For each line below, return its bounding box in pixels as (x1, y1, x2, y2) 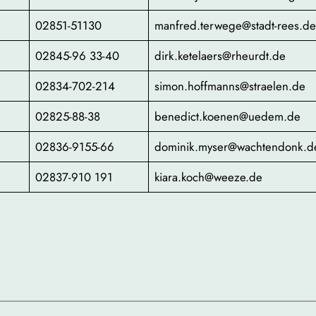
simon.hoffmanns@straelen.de (154, 78, 306, 95)
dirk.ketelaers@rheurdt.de (154, 47, 286, 65)
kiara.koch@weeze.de (154, 169, 263, 186)
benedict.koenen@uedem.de (154, 108, 301, 126)
